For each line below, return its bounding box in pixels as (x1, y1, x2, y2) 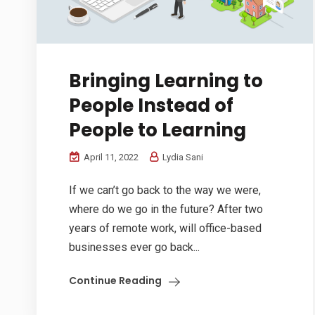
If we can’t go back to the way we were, (69, 184, 261, 198)
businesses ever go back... (69, 240, 200, 255)
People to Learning (69, 117, 246, 143)
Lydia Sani (160, 152, 203, 163)
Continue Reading (69, 274, 162, 288)
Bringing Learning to (69, 68, 263, 94)
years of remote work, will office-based (69, 221, 262, 236)
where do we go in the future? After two (69, 202, 263, 217)
